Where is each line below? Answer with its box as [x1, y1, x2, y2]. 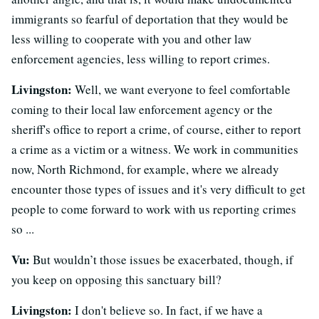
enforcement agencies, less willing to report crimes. [11, 50, 270, 67]
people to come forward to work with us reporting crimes [11, 200, 296, 217]
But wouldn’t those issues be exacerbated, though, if [30, 251, 293, 268]
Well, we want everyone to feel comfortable [72, 80, 291, 98]
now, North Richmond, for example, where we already [11, 160, 279, 177]
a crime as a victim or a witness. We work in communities [11, 140, 298, 157]
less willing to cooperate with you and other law [11, 30, 251, 47]
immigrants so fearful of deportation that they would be [11, 10, 288, 27]
